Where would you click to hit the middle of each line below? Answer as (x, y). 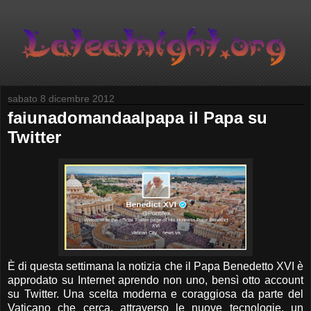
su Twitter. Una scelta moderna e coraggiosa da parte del (155, 294)
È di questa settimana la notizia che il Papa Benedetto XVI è (155, 266)
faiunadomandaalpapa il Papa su (137, 117)
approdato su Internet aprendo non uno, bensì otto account (155, 280)
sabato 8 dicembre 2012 (61, 98)
